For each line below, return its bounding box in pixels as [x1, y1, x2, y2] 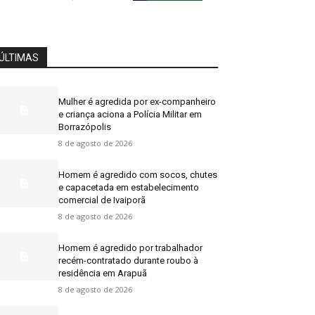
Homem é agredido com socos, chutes [58, 169, 218, 180]
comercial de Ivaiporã [58, 194, 146, 205]
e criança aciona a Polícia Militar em [58, 108, 202, 120]
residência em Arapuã [58, 267, 148, 278]
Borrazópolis [58, 121, 112, 132]
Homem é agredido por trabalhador [58, 242, 203, 253]
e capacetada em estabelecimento [58, 181, 200, 193]
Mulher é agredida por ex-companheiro [58, 96, 217, 107]
